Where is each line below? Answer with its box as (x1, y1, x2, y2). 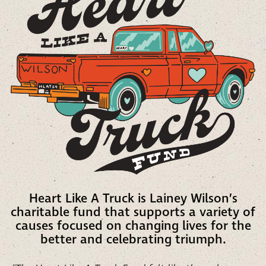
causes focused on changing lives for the (15, 217, 251, 235)
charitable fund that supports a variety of (11, 203, 255, 221)
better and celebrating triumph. (40, 230, 226, 248)
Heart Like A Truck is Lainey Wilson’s (28, 189, 237, 207)
